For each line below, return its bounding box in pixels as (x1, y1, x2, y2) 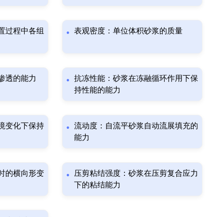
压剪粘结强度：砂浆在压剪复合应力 (74, 169, 198, 177)
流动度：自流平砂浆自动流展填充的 (74, 121, 198, 130)
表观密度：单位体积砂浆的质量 (74, 26, 183, 35)
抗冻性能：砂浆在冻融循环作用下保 (74, 74, 198, 82)
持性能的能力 (74, 85, 121, 94)
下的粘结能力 (74, 180, 121, 189)
